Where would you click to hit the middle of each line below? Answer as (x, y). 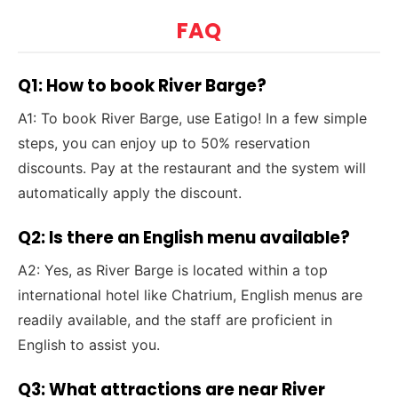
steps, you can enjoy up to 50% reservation (164, 143)
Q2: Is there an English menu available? (184, 238)
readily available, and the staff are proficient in (175, 320)
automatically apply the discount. (130, 193)
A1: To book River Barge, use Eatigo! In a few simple (193, 119)
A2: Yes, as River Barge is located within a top (173, 271)
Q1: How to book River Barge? (143, 86)
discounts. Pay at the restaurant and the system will (192, 168)
